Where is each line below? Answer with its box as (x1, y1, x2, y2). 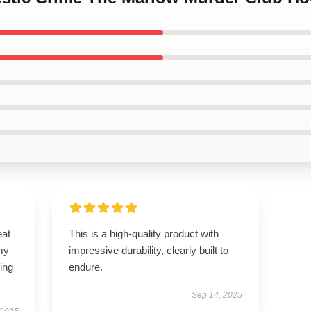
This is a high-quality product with (68, 228, 219, 239)
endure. (68, 261, 103, 273)
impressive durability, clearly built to (68, 244, 228, 256)
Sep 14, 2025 (192, 290, 243, 300)
